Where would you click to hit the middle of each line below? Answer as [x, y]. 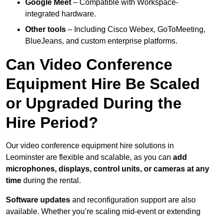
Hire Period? [52, 123]
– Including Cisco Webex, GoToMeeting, [136, 30]
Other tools [46, 30]
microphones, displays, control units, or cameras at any [108, 169]
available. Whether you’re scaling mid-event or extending [103, 212]
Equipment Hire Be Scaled [103, 84]
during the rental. [51, 181]
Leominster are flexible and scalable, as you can [89, 157]
